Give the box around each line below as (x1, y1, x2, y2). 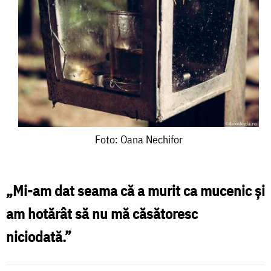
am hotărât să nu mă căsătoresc (6, 203, 198, 223)
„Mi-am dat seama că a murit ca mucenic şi (6, 180, 265, 200)
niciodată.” (6, 226, 71, 246)
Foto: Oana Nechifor (94, 132, 183, 146)
